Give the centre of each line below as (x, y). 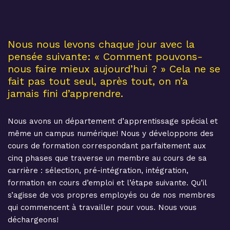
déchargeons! (33, 220)
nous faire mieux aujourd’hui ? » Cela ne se (114, 69)
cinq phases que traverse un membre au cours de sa (107, 158)
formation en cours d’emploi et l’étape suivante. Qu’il (107, 183)
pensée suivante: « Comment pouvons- (105, 57)
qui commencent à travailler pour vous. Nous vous (102, 208)
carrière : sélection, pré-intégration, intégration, (98, 171)
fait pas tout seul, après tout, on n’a (98, 81)
